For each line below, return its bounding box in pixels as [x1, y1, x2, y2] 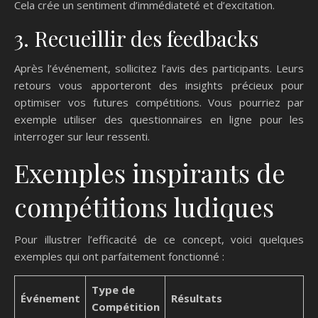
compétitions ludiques [14, 190, 274, 224]
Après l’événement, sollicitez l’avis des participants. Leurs [14, 61, 304, 76]
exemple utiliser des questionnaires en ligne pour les [14, 112, 304, 127]
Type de [91, 283, 135, 297]
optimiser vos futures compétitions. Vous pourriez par [14, 95, 304, 110]
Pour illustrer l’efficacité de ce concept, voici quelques [14, 232, 304, 247]
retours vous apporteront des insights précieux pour [14, 78, 304, 93]
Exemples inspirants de [14, 155, 285, 190]
